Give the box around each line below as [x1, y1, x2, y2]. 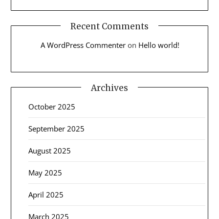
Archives [91, 82, 128, 93]
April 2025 [28, 189, 64, 199]
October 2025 [28, 101, 76, 111]
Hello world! [138, 40, 180, 50]
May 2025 [28, 167, 63, 177]
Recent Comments [70, 21, 149, 32]
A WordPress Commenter [41, 40, 126, 50]
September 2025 [28, 123, 85, 133]
